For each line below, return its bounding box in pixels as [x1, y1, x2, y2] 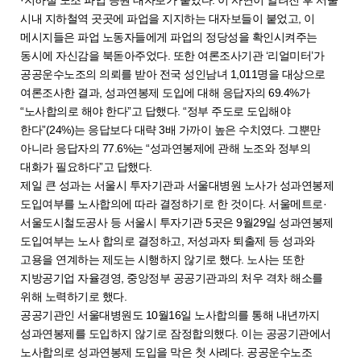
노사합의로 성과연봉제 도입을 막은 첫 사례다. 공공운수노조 [20, 345, 312, 359]
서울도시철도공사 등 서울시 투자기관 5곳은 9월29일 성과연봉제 [20, 215, 334, 229]
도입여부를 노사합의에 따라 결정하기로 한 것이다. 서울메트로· [20, 197, 326, 210]
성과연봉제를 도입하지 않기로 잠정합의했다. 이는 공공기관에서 [20, 326, 331, 340]
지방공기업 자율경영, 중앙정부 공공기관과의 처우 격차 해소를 [20, 271, 323, 284]
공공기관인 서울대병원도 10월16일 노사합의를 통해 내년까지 [20, 308, 320, 322]
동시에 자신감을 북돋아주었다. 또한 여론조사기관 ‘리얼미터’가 [20, 48, 324, 62]
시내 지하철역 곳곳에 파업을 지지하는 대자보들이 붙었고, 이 [20, 11, 315, 25]
